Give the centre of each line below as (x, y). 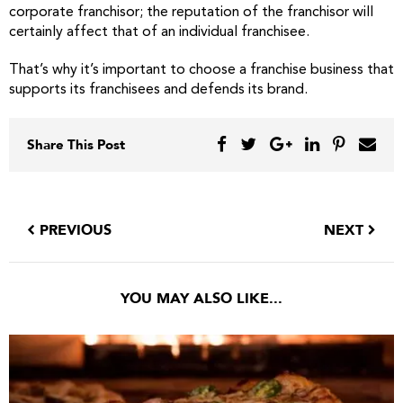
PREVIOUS (73, 230)
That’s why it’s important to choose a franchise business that (201, 70)
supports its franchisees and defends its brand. (158, 90)
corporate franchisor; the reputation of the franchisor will (191, 13)
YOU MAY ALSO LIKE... (201, 299)
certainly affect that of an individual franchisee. (159, 32)
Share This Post (76, 145)
